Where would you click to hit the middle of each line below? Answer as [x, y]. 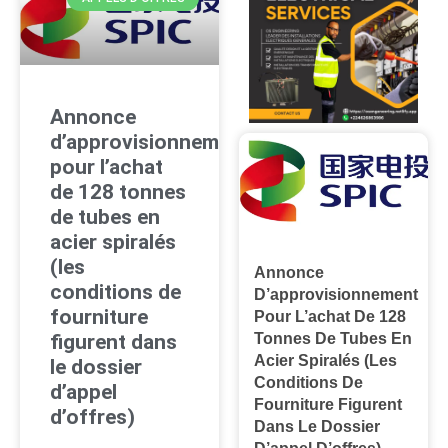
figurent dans [113, 341]
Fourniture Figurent [328, 405]
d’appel [83, 391]
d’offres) [92, 416]
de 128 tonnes [118, 191]
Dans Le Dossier [317, 427]
